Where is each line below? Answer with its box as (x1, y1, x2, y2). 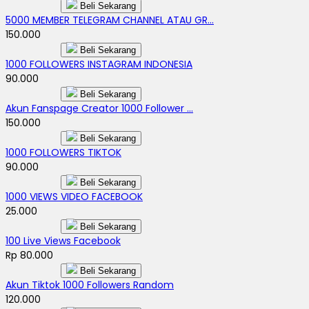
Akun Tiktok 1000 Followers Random (6, 277, 174, 292)
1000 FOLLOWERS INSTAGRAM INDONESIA (6, 57, 192, 71)
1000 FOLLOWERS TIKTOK (6, 145, 121, 159)
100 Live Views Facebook (6, 233, 121, 248)
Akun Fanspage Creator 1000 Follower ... (6, 101, 193, 115)
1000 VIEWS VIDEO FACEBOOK (6, 189, 143, 203)
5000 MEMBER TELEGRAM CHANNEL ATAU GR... (6, 12, 214, 27)
